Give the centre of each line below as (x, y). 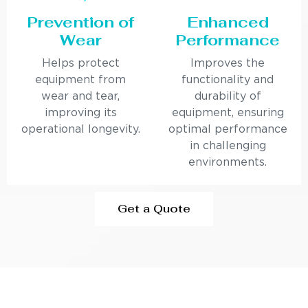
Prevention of (80, 22)
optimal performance (228, 130)
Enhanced (228, 22)
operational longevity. (80, 130)
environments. (228, 163)
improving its (80, 113)
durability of (228, 97)
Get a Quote (154, 209)
